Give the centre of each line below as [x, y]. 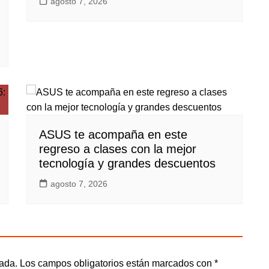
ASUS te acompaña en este [113, 134]
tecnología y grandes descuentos [127, 163]
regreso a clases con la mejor [118, 149]
